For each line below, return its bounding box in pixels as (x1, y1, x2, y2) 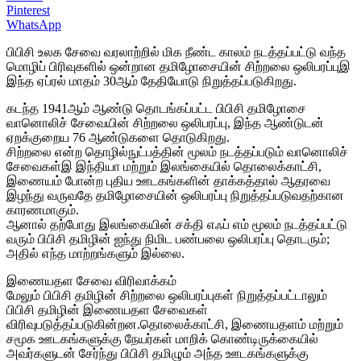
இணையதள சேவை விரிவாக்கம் (6, 273, 176, 288)
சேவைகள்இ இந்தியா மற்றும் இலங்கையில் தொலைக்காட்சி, (6, 159, 322, 173)
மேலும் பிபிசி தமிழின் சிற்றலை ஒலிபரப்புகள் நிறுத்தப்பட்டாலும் (6, 288, 327, 302)
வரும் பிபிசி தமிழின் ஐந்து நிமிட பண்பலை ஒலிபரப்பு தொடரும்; (6, 231, 330, 246)
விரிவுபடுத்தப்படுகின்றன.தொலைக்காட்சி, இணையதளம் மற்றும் (6, 317, 343, 331)
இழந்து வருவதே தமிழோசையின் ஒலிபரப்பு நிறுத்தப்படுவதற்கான (6, 188, 344, 202)
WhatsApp (6, 17, 61, 31)
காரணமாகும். (6, 202, 79, 217)
